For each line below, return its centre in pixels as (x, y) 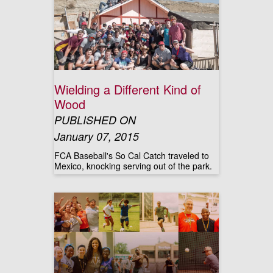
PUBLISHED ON (95, 120)
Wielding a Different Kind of (128, 89)
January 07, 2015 (97, 136)
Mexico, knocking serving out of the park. (133, 166)
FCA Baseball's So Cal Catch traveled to (132, 155)
